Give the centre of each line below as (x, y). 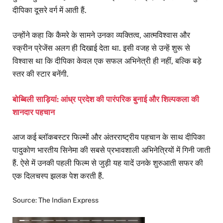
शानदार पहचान (34, 112)
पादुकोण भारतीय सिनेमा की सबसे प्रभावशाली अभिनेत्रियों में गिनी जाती (111, 150)
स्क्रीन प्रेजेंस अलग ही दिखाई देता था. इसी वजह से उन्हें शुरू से (101, 48)
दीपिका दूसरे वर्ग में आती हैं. (50, 10)
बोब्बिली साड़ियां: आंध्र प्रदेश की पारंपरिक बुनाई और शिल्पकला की (106, 99)
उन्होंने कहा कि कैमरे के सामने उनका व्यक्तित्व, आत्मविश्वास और (101, 35)
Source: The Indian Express (56, 200)
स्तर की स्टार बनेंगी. (41, 74)
